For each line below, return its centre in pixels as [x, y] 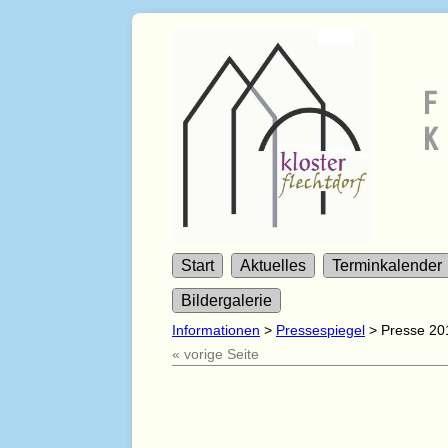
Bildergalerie [226, 301]
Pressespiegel [320, 330]
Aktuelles [273, 266]
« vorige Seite [215, 354]
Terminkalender [387, 266]
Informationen [216, 330]
